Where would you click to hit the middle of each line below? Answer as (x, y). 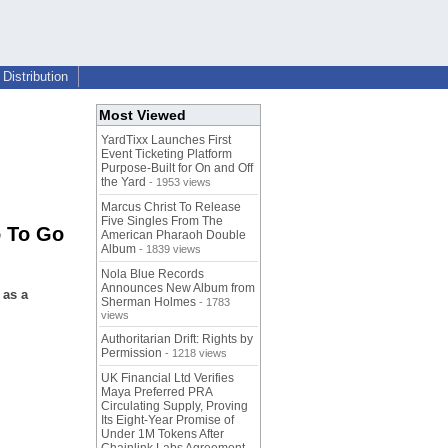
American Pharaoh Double (173, 235)
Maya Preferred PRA (156, 392)
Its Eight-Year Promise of (167, 420)
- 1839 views (168, 249)
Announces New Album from (178, 288)
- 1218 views (194, 353)
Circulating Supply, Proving (174, 406)
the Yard (123, 182)
